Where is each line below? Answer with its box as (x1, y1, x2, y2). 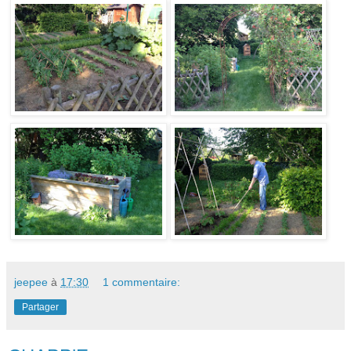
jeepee (14, 275, 48, 288)
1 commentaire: (103, 275, 181, 288)
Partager (22, 301, 59, 313)
